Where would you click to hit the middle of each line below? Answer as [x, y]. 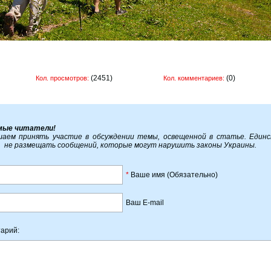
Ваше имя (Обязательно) [173, 175]
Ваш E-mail [145, 203]
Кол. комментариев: [194, 78]
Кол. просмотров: [62, 78]
